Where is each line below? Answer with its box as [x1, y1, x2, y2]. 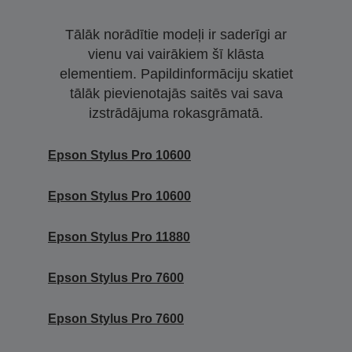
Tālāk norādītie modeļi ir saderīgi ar [65, 26, 287, 42]
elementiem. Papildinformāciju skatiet [59, 65, 293, 82]
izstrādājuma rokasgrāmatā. [89, 104, 263, 121]
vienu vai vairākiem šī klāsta [88, 46, 264, 62]
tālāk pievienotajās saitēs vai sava [69, 85, 283, 101]
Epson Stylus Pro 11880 [48, 229, 190, 244]
